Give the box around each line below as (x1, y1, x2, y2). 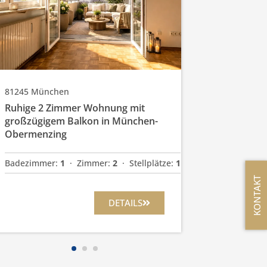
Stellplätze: (129, 157, 176, 169)
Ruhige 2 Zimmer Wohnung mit (4, 101, 145, 114)
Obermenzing (4, 127, 67, 141)
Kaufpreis (209, 53, 249, 65)
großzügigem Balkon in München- (4, 114, 158, 128)
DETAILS (108, 196, 142, 209)
